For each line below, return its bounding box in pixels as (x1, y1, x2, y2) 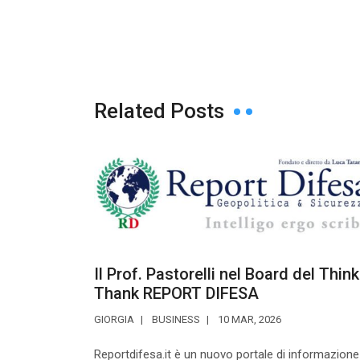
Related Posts (94, 99, 224, 123)
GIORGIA (94, 313, 134, 325)
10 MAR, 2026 (215, 313, 281, 325)
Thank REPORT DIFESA (94, 283, 259, 303)
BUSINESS (152, 313, 200, 325)
